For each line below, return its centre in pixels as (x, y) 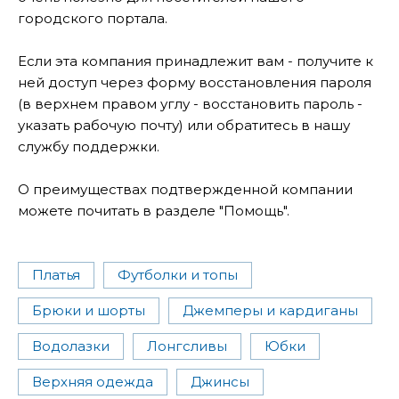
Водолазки (71, 346)
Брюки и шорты (89, 311)
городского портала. (93, 19)
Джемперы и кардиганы (270, 311)
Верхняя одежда (93, 382)
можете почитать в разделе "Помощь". (154, 211)
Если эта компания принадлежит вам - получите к (195, 61)
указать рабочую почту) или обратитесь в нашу (184, 126)
